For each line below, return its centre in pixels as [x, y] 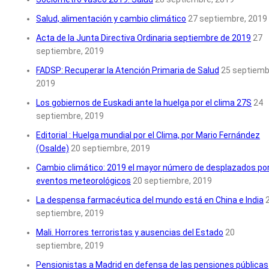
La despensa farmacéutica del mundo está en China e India [150, 200]
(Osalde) [53, 149]
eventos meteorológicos [83, 181]
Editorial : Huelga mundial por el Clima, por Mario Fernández [148, 135]
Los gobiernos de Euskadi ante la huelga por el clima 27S [144, 103]
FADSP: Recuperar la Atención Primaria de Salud [128, 71]
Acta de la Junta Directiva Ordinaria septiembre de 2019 [144, 38]
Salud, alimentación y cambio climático [111, 19]
